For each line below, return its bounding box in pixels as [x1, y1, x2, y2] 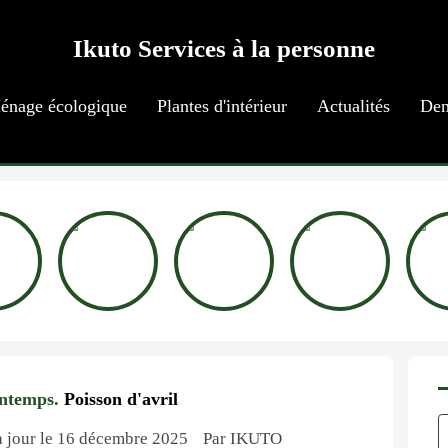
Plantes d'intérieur [156, 96, 287, 116]
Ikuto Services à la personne [73, 35, 375, 62]
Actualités [316, 96, 390, 116]
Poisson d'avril [58, 389, 178, 409]
